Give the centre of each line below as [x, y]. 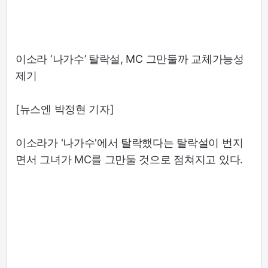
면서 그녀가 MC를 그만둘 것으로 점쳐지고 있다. [129, 160]
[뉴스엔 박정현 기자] [65, 109]
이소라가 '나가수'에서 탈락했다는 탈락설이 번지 [130, 143]
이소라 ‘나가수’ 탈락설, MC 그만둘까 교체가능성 [130, 59]
